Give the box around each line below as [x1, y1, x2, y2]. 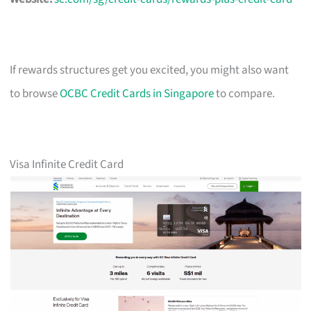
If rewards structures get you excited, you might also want [10, 61, 289, 78]
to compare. [214, 85, 276, 102]
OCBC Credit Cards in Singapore [60, 85, 215, 102]
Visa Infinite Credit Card [10, 155, 124, 173]
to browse [10, 85, 60, 102]
